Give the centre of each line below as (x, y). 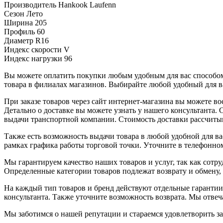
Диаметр (20, 40)
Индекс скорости (34, 49)
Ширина (19, 22)
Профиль (20, 31)
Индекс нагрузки (34, 58)
